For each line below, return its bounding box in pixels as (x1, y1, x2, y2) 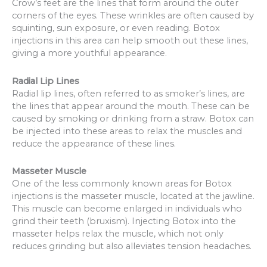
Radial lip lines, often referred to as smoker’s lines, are (12, 88, 245, 99)
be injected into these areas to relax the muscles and (12, 125, 242, 136)
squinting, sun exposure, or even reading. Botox (12, 22, 220, 33)
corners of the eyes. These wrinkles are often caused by (12, 10, 254, 21)
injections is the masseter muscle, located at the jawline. (12, 191, 254, 202)
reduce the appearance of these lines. (12, 138, 176, 149)
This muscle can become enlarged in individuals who (12, 203, 242, 215)
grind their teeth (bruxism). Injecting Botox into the (12, 216, 236, 227)
